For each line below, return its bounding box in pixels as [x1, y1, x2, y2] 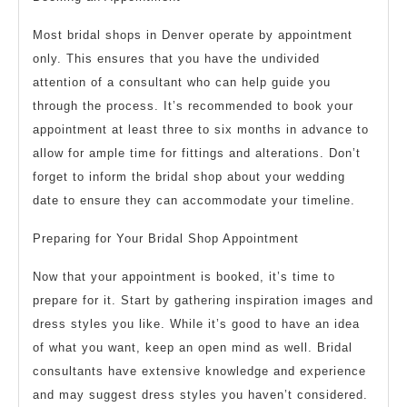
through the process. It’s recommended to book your [33, 99, 353, 114]
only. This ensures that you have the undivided [33, 52, 320, 66]
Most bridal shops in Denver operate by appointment [33, 28, 352, 43]
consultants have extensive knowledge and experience [33, 364, 366, 379]
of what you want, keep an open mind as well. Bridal [33, 341, 352, 355]
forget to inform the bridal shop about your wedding [33, 170, 345, 184]
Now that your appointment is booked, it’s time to [33, 270, 335, 284]
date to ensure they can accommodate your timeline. [33, 194, 355, 208]
